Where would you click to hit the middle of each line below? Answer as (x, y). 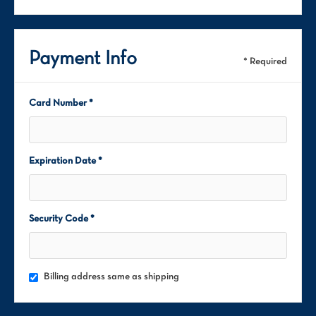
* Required (265, 62)
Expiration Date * (66, 161)
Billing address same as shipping (111, 277)
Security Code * (62, 219)
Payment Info (83, 59)
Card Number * (61, 103)
